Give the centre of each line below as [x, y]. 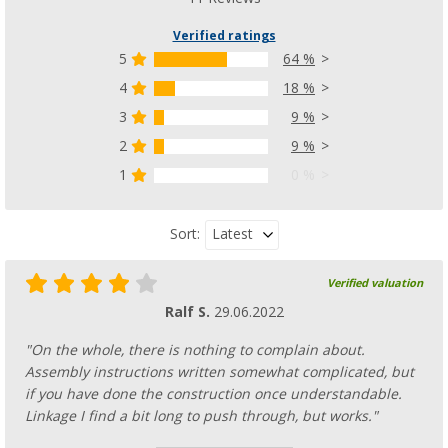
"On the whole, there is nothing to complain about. [195, 349]
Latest [232, 233]
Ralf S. [189, 311]
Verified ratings [224, 35]
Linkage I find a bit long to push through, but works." [201, 415]
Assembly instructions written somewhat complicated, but [219, 371]
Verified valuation [375, 283]
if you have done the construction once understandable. [213, 393]
